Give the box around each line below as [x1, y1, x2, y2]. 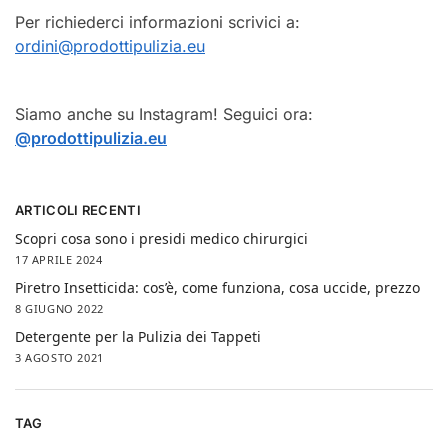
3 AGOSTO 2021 [15, 350, 104, 365]
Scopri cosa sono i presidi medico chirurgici [15, 228, 308, 248]
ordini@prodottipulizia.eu [15, 36, 205, 57]
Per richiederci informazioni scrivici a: [15, 12, 300, 33]
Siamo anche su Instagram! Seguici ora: [15, 103, 313, 124]
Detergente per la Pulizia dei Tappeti [15, 327, 261, 346]
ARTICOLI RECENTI [15, 202, 141, 219]
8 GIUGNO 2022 [15, 300, 104, 316]
